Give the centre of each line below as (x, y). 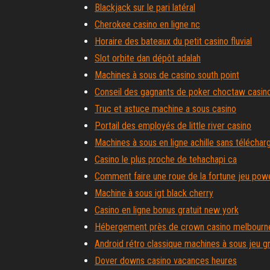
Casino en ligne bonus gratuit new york (167, 210)
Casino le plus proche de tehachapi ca (166, 159)
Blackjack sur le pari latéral (145, 8)
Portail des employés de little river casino (173, 126)
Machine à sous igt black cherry (154, 193)
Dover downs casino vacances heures (166, 261)
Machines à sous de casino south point (167, 75)
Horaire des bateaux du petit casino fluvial (173, 41)
